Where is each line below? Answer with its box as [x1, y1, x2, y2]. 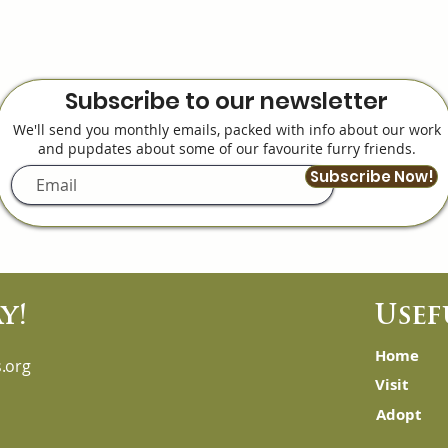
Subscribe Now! [309, 165, 434, 187]
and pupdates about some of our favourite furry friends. [37, 138, 416, 158]
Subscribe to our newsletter [65, 84, 388, 117]
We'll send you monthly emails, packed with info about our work [12, 119, 441, 139]
